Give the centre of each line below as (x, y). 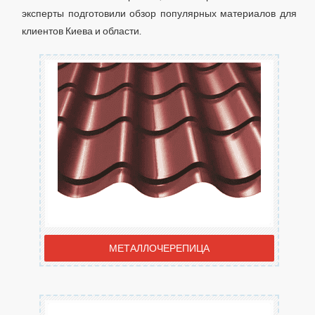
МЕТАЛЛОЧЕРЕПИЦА (159, 248)
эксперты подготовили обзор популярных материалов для (159, 13)
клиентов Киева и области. (82, 31)
